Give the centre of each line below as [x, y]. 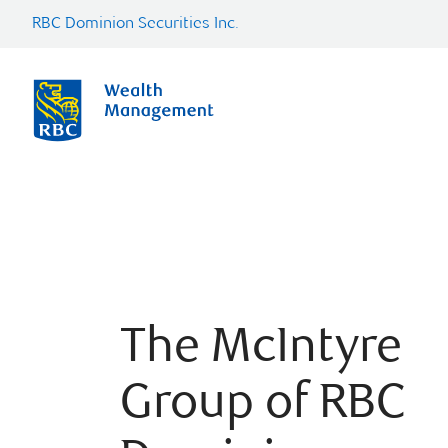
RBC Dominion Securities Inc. [135, 24]
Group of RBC [263, 406]
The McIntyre [261, 350]
